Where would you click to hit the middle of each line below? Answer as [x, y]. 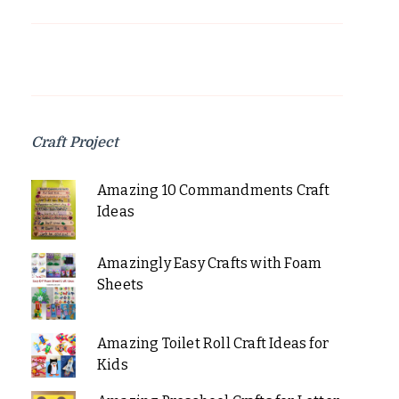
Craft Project [75, 142]
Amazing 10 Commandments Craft [213, 190]
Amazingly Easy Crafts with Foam [209, 263]
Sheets [120, 284]
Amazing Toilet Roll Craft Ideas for [212, 343]
